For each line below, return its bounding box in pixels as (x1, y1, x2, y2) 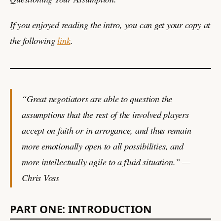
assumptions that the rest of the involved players (22, 108, 189, 120)
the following (10, 34, 58, 46)
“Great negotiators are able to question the (22, 92, 173, 105)
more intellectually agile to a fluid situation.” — (22, 155, 190, 168)
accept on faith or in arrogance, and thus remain (22, 123, 191, 136)
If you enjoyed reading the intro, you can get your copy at (10, 18, 211, 31)
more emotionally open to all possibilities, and (22, 139, 184, 152)
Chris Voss (22, 171, 60, 184)
